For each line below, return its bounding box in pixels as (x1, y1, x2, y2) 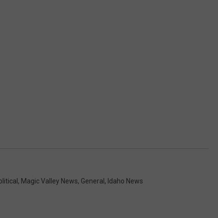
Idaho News (108, 177, 143, 185)
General (81, 177, 105, 185)
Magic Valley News (21, 177, 78, 185)
